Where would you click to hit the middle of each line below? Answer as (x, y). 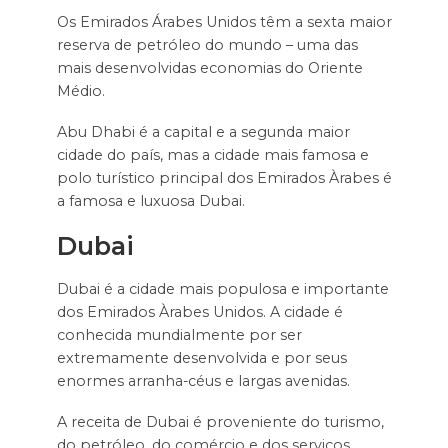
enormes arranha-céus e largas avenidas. (203, 381)
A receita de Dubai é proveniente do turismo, (220, 422)
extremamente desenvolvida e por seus (201, 358)
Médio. (80, 91)
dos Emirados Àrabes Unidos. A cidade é (199, 312)
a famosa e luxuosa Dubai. (150, 201)
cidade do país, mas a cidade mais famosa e (212, 155)
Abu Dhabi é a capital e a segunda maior (203, 132)
